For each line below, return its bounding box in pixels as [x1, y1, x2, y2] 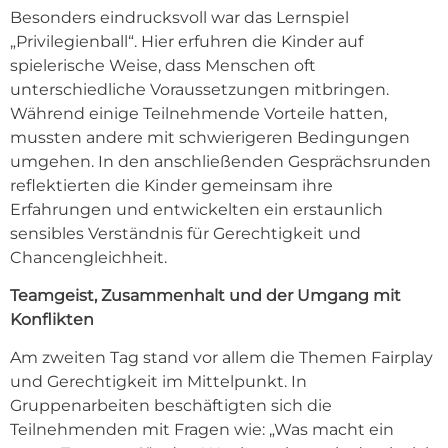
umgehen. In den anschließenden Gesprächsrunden [10, 151, 431, 171]
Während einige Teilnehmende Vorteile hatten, [10, 103, 387, 123]
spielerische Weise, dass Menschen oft [10, 55, 316, 75]
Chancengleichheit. [10, 247, 167, 267]
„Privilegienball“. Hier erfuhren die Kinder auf [10, 31, 363, 51]
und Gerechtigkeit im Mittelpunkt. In [10, 372, 307, 392]
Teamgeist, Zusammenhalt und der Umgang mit [10, 286, 401, 306]
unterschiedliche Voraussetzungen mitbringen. [10, 79, 389, 99]
